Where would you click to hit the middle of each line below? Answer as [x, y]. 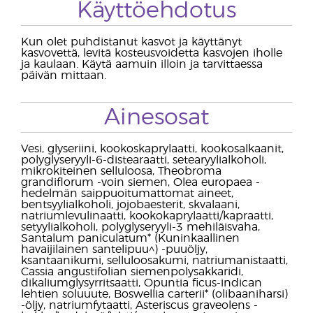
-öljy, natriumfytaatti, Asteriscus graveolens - [139, 305]
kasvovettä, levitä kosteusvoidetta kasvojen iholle [152, 53]
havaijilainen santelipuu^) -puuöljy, [114, 249]
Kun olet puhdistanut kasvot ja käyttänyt [131, 42]
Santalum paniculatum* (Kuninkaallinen [130, 238]
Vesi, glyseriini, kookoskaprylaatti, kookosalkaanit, [152, 149]
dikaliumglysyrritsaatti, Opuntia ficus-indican [141, 283]
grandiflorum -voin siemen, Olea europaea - [140, 182]
